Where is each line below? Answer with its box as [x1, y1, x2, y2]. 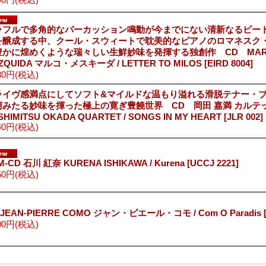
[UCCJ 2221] [187, 157, 239, 168]
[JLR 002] [224, 111, 263, 122]
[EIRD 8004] [204, 58, 253, 68]
